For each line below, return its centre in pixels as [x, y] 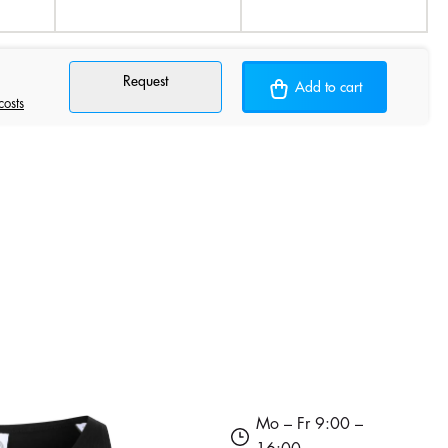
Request [145, 81]
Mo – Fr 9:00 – [309, 423]
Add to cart [328, 87]
